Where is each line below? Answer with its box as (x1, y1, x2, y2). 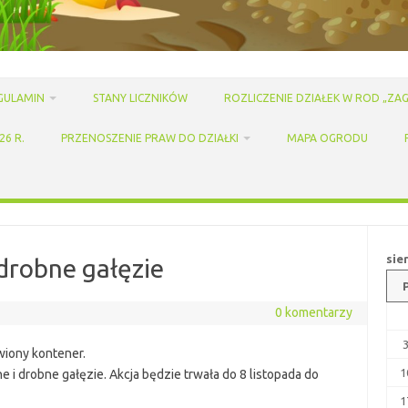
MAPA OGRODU (287, 131, 368, 144)
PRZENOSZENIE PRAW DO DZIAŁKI (61, 131, 239, 144)
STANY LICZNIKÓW (93, 91, 188, 104)
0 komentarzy (274, 304, 352, 320)
